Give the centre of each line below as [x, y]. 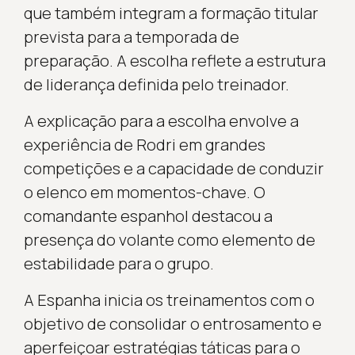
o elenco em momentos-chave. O [144, 192]
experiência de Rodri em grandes [144, 144]
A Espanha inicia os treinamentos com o [169, 300]
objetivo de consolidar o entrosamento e [172, 323]
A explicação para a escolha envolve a [161, 120]
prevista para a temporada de [131, 36]
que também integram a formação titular [171, 13]
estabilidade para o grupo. [118, 263]
